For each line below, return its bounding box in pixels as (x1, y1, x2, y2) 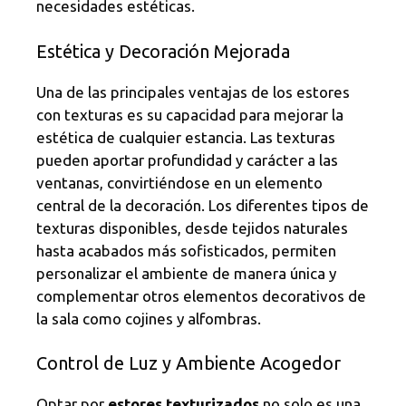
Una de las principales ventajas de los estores (36, 82, 350, 101)
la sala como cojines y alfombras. (36, 309, 261, 327)
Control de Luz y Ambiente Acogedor (36, 353, 341, 374)
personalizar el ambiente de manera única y (36, 264, 336, 282)
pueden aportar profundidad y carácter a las (36, 150, 338, 169)
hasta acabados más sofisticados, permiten (36, 241, 336, 259)
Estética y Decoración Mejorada (36, 40, 290, 62)
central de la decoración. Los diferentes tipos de (36, 196, 369, 214)
